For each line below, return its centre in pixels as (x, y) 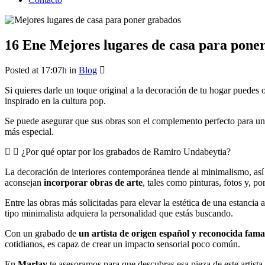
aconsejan (24, 182)
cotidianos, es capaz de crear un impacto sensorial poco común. (122, 244)
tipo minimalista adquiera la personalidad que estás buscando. (119, 213)
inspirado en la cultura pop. (55, 101)
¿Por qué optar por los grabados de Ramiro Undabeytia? (126, 151)
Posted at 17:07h (36, 70)
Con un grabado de (42, 233)
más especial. (29, 131)
